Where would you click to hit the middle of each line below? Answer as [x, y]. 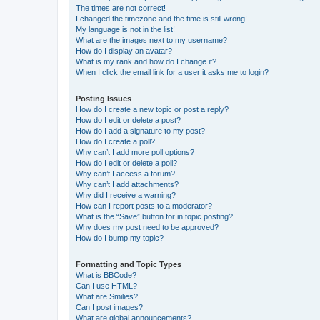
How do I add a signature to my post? [140, 130]
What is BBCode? [106, 275]
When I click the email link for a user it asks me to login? [172, 72]
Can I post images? [109, 307]
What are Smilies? [107, 296]
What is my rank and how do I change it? [146, 61]
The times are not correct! [121, 7]
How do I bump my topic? [120, 237]
